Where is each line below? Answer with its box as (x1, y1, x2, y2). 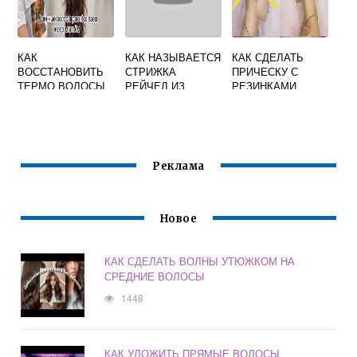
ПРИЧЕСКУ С (232, 64, 299, 80)
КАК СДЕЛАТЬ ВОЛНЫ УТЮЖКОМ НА (104, 253, 296, 269)
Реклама (152, 159, 205, 174)
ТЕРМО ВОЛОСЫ (18, 78, 106, 94)
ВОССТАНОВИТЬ (18, 64, 104, 80)
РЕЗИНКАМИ (232, 78, 297, 94)
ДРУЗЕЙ (124, 92, 167, 108)
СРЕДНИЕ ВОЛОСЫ (104, 269, 206, 284)
